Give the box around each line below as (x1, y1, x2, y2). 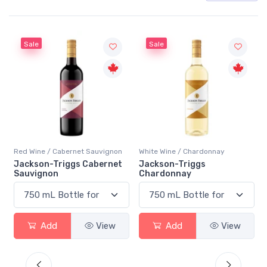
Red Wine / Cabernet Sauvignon (14, 147, 122, 156)
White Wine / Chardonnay (139, 147, 225, 156)
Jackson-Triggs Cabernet (14, 159, 122, 169)
